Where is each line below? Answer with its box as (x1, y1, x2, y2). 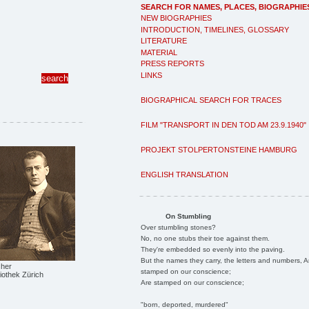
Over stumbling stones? (140, 223, 216, 231)
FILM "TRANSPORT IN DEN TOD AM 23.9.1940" (141, 120, 306, 129)
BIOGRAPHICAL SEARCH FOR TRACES (141, 95, 281, 104)
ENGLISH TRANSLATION (141, 170, 228, 179)
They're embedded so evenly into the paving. (140, 245, 285, 253)
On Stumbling (165, 212, 211, 220)
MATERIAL (141, 48, 177, 57)
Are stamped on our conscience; (140, 278, 244, 286)
